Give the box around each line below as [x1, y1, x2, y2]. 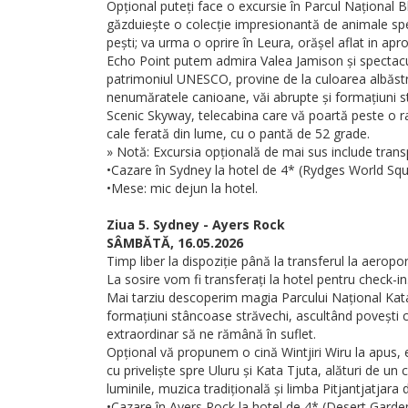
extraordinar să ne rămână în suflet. [107, 325, 316, 342]
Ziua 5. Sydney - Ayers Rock [107, 216, 285, 233]
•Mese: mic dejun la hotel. [107, 179, 258, 197]
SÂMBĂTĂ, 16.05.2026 [107, 234, 243, 251]
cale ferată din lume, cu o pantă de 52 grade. [107, 125, 370, 142]
